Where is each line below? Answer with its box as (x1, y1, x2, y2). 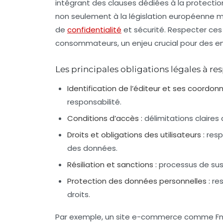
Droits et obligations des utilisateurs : (67, 129, 205, 140)
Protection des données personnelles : (67, 176, 210, 187)
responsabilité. (67, 97, 121, 108)
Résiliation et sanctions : (67, 159, 157, 170)
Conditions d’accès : (67, 113, 142, 124)
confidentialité (67, 24, 121, 35)
